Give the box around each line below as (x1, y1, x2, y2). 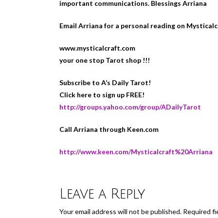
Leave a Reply (59, 187, 145, 202)
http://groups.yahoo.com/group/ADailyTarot (59, 102, 201, 111)
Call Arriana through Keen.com (59, 125, 159, 133)
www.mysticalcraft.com (59, 43, 135, 52)
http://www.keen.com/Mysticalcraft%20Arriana (59, 147, 213, 156)
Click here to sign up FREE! (59, 90, 145, 99)
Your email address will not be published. (59, 207, 182, 216)
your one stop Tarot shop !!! (59, 55, 150, 64)
